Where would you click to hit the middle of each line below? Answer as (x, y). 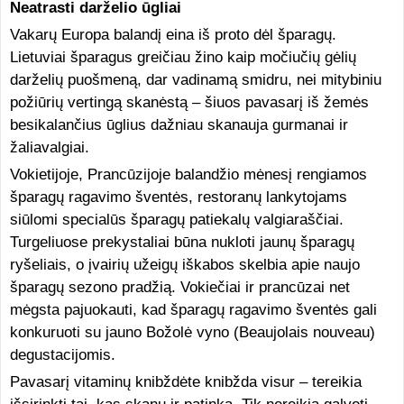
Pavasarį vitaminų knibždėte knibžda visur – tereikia (185, 382)
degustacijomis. (62, 355)
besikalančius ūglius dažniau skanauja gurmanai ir (179, 125)
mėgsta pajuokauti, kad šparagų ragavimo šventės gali (193, 310)
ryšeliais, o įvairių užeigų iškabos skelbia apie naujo (184, 265)
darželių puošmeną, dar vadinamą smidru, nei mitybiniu (195, 80)
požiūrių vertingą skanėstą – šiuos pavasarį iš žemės (189, 102)
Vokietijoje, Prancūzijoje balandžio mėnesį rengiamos (188, 174)
